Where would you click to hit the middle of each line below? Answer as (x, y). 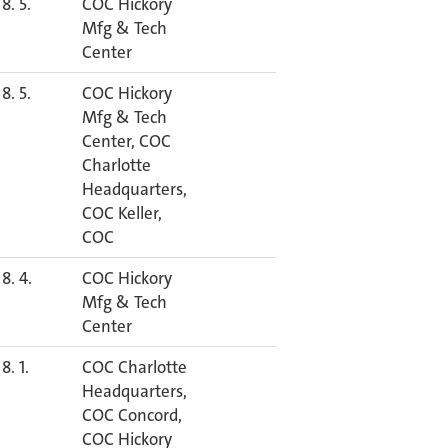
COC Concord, (132, 415)
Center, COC (126, 141)
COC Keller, (122, 213)
